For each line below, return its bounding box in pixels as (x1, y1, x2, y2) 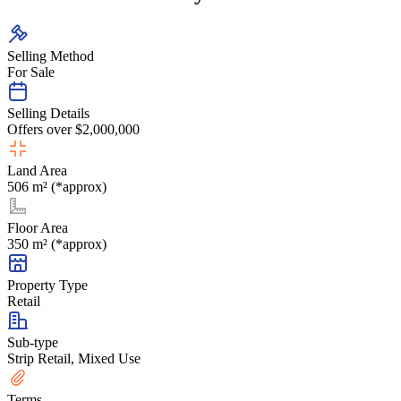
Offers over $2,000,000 (7, 121, 140, 137)
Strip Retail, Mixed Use (7, 350, 141, 366)
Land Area (7, 162, 67, 178)
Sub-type (7, 334, 58, 350)
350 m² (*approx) (7, 235, 107, 252)
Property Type (7, 277, 88, 293)
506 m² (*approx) (7, 178, 107, 194)
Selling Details (7, 105, 90, 121)
